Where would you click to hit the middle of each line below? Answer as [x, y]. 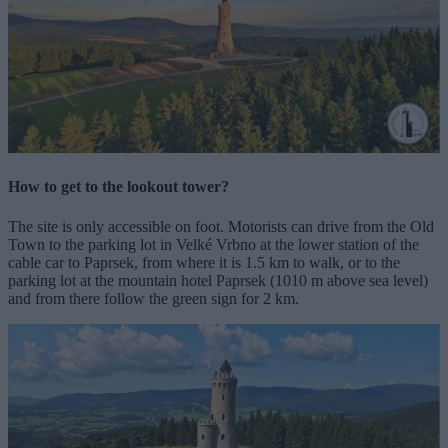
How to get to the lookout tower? [118, 187]
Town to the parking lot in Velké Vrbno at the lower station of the [213, 244]
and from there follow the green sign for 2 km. [153, 298]
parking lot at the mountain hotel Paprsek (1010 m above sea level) [218, 280]
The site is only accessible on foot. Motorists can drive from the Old [221, 226]
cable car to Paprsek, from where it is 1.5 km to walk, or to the [204, 262]
